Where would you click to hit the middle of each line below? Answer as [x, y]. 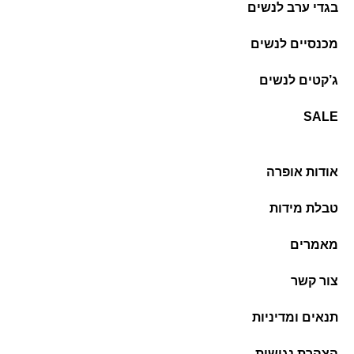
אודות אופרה [302, 172]
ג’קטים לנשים [299, 81]
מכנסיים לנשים [294, 44]
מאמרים [314, 245]
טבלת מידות [304, 209]
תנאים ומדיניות [295, 318]
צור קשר [314, 281]
